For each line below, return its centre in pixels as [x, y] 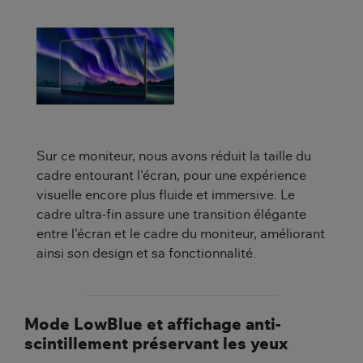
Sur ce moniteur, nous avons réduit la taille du [174, 157]
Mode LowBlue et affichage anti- [152, 325]
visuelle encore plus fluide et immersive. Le [166, 196]
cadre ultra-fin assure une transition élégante [171, 215]
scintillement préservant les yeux [156, 345]
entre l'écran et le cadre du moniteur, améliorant [181, 235]
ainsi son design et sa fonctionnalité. [146, 254]
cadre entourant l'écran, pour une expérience [171, 176]
